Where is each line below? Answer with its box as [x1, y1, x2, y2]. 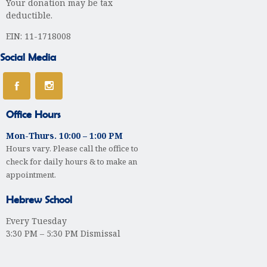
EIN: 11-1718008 [6, 30, 71, 42]
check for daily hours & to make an [6, 156, 137, 167]
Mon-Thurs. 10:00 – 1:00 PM [6, 129, 123, 141]
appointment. [6, 169, 56, 180]
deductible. [6, 9, 52, 21]
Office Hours [6, 108, 60, 120]
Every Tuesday [6, 215, 67, 226]
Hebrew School [6, 193, 72, 206]
